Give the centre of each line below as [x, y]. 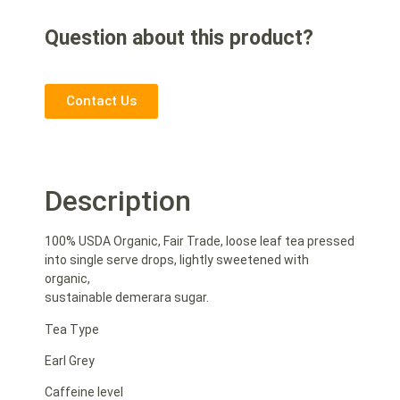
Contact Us [101, 101]
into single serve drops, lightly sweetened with [177, 260]
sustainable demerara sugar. [127, 298]
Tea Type [72, 329]
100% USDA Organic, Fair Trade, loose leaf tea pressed [200, 242]
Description [118, 201]
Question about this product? [179, 37]
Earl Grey [70, 360]
